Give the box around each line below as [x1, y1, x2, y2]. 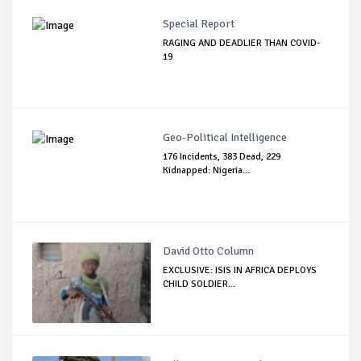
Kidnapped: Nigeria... [163, 164, 251, 177]
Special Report [163, 17, 235, 31]
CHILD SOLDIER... [163, 278, 236, 291]
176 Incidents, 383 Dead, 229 [163, 151, 281, 164]
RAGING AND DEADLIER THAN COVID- [163, 37, 321, 50]
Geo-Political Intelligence [163, 131, 288, 145]
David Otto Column [163, 244, 255, 259]
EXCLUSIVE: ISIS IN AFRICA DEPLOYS [163, 264, 317, 277]
